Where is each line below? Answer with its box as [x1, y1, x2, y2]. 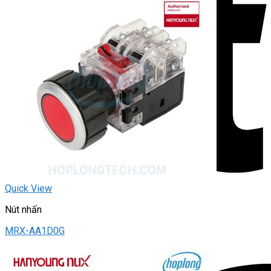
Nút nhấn [5, 204, 42, 216]
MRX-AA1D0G [5, 225, 65, 237]
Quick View [5, 183, 52, 195]
